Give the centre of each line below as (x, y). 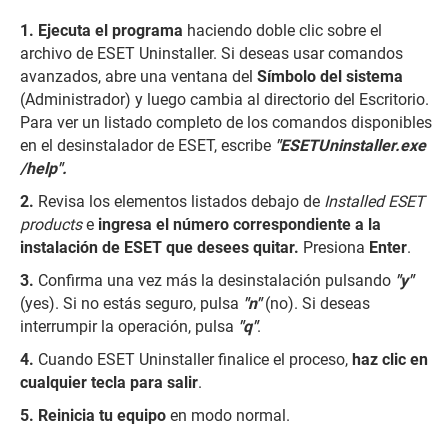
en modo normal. (230, 416)
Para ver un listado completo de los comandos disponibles (226, 123)
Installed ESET (374, 202)
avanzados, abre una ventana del (138, 77)
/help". (43, 169)
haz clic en (388, 360)
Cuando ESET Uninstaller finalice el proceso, (193, 360)
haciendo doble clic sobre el (282, 31)
